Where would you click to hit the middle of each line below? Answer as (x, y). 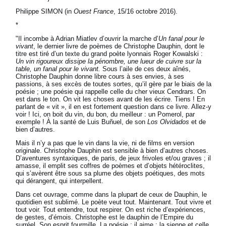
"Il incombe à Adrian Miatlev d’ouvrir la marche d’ (87, 39)
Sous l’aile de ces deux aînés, (147, 69)
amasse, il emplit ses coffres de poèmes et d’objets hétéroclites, (110, 166)
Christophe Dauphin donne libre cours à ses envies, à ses (100, 77)
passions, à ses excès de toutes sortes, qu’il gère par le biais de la (114, 84)
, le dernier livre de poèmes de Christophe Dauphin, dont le (119, 46)
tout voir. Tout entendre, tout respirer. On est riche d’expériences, (111, 210)
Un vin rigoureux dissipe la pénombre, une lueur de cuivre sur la (109, 62)
